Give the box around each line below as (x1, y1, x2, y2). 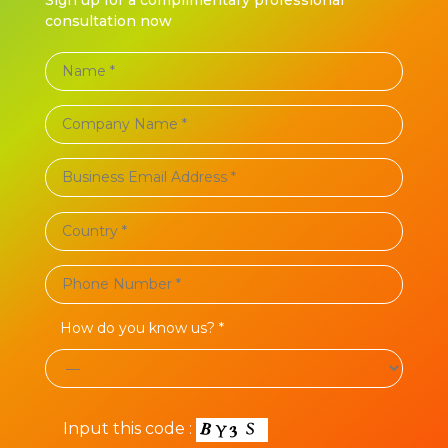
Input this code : (62, 419, 192, 439)
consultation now (44, 11, 172, 30)
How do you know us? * (59, 319, 224, 338)
